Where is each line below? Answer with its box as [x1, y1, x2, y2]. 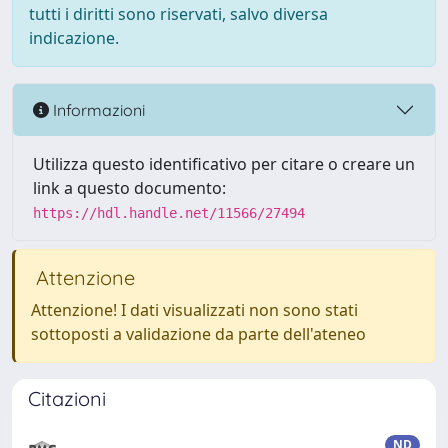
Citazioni [28, 386, 106, 411]
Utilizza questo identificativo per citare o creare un [33, 153, 415, 175]
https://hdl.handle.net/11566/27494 [33, 205, 305, 221]
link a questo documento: [33, 177, 226, 199]
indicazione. [29, 27, 119, 49]
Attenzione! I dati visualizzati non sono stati [31, 299, 358, 321]
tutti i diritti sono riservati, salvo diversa [29, 3, 328, 25]
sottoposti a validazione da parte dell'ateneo [31, 323, 366, 345]
